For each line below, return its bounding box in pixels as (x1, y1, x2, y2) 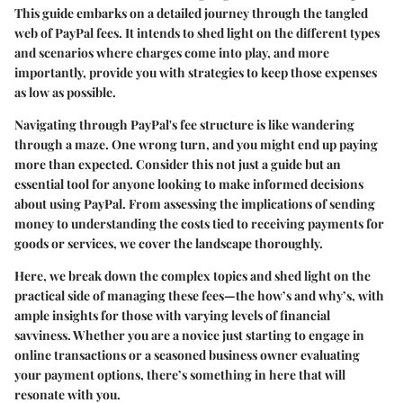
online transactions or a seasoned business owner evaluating (14, 345, 360, 363)
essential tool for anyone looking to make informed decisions (14, 175, 363, 193)
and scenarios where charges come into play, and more (14, 43, 329, 61)
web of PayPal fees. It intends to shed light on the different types (14, 23, 380, 41)
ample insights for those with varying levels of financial (14, 306, 330, 324)
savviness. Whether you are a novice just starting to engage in (14, 326, 364, 344)
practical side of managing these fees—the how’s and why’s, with (14, 286, 384, 304)
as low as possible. (14, 83, 116, 101)
